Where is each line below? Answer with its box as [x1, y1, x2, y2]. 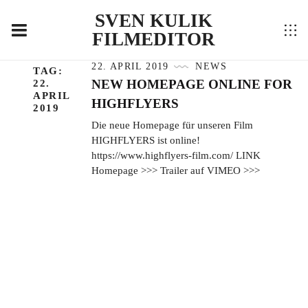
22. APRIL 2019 [91, 60, 169, 71]
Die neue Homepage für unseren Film [91, 119, 254, 131]
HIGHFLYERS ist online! [91, 134, 201, 146]
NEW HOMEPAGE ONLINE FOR [91, 76, 293, 91]
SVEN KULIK [95, 10, 213, 31]
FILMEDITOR [92, 29, 216, 49]
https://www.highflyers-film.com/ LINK [91, 149, 261, 161]
